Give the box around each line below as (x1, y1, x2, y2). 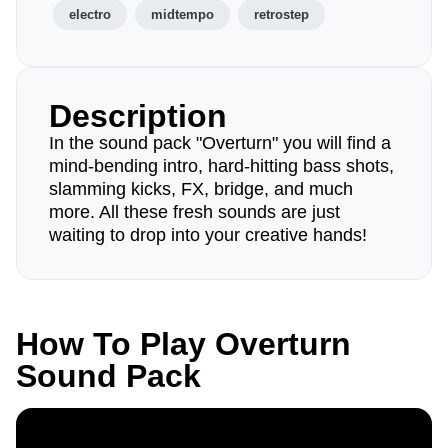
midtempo (151, 7, 214, 22)
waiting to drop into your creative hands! (49, 225, 367, 245)
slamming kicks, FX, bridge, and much (49, 179, 353, 199)
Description (49, 98, 227, 134)
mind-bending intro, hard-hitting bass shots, (49, 156, 394, 176)
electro (69, 7, 111, 22)
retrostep (254, 7, 309, 22)
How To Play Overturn (16, 326, 351, 362)
